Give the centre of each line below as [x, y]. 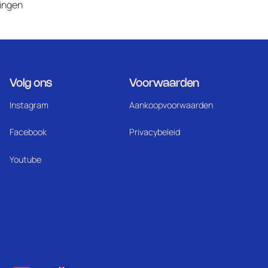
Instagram [29, 105]
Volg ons [31, 83]
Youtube [25, 160]
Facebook [28, 132]
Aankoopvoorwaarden [171, 105]
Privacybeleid [155, 132]
